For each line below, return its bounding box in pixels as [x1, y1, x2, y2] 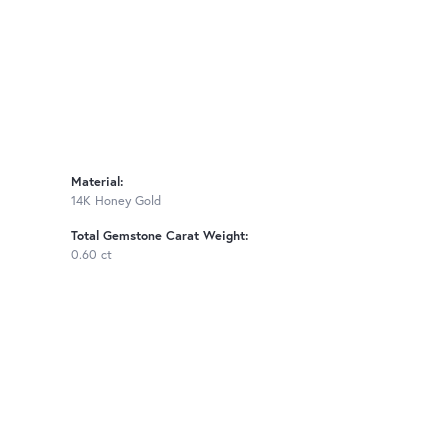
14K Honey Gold [71, 192, 161, 210]
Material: [71, 173, 124, 191]
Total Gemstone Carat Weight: [71, 227, 249, 245]
